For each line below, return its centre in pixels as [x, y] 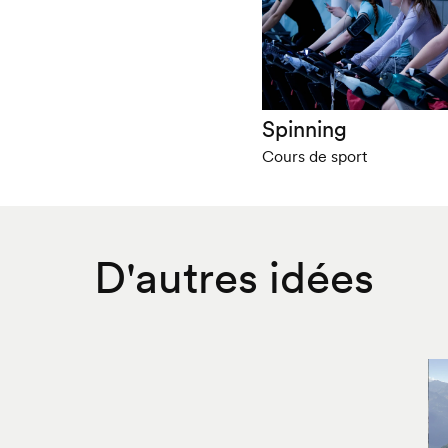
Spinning [305, 128]
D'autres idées [233, 277]
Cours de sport [315, 155]
